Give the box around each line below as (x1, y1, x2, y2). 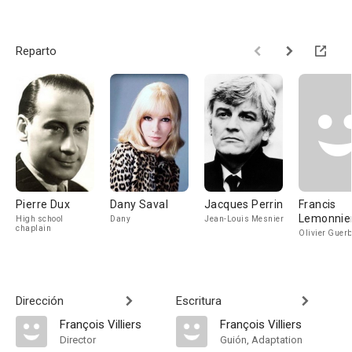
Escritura (176, 294, 222, 308)
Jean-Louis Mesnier (204, 214, 284, 223)
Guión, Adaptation (220, 334, 302, 346)
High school (16, 214, 64, 223)
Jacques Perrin (204, 198, 284, 211)
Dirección (16, 294, 64, 308)
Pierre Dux (16, 198, 70, 211)
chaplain (16, 224, 51, 233)
